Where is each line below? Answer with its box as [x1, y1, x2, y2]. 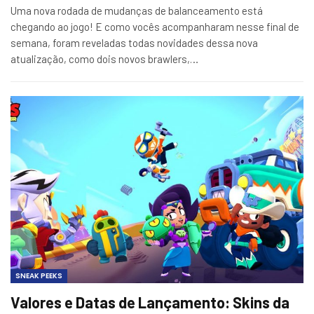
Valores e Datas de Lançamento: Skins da [11, 293, 289, 312]
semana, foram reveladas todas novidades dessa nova [11, 36, 258, 49]
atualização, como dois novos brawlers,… [11, 52, 198, 65]
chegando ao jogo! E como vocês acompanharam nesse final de [11, 20, 299, 33]
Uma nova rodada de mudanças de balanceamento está [11, 4, 263, 17]
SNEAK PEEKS [15, 271, 62, 282]
